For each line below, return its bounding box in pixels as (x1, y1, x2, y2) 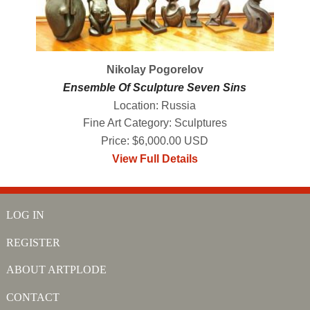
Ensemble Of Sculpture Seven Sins (63, 81, 247, 93)
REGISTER (6, 236, 60, 248)
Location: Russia (113, 99, 197, 111)
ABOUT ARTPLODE (6, 264, 107, 275)
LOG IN (6, 209, 44, 221)
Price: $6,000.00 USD (101, 135, 209, 147)
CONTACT (6, 291, 60, 303)
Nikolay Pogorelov (106, 63, 203, 75)
